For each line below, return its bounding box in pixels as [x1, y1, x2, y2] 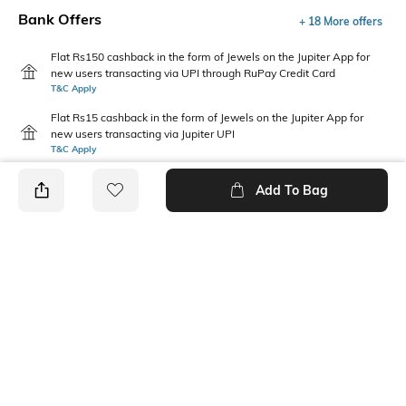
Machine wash [208, 325, 292, 343]
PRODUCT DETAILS [18, 267, 155, 286]
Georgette [18, 382, 77, 400]
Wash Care [208, 306, 275, 324]
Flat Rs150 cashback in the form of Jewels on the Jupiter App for [51, 49, 370, 63]
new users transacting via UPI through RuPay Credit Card [51, 65, 335, 80]
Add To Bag [255, 182, 328, 198]
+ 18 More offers [299, 14, 382, 28]
